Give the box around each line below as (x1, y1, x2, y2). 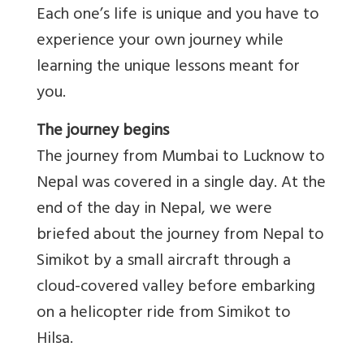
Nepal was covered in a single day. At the (37, 169, 326, 200)
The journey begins (37, 117, 169, 148)
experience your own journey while (37, 27, 284, 58)
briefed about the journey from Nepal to (37, 221, 324, 252)
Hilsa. (37, 325, 73, 356)
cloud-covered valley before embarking (37, 273, 315, 304)
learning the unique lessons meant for (37, 53, 300, 84)
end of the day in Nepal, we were (37, 195, 272, 226)
